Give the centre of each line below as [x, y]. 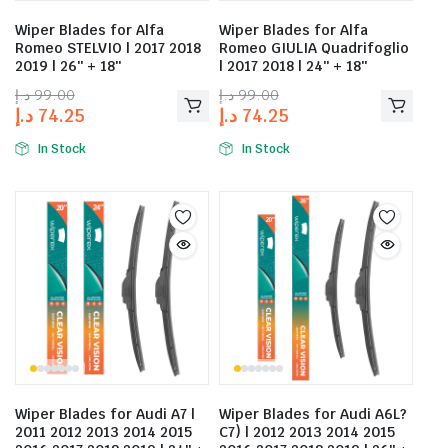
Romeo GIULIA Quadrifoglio [314, 47]
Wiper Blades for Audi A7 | [105, 413]
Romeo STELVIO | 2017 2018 [108, 47]
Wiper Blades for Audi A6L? [313, 413]
